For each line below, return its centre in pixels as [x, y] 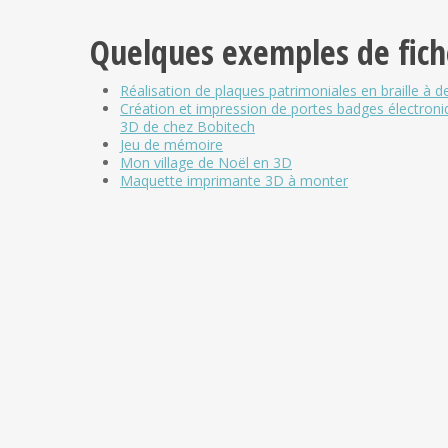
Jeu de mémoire [171, 144]
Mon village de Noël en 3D [206, 162]
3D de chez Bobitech [187, 126]
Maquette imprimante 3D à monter [234, 180]
